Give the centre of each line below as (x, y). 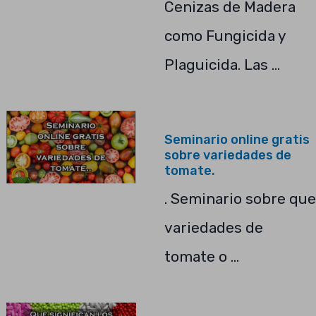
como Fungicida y (225, 35)
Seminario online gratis (237, 139)
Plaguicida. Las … (222, 64)
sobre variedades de (227, 155)
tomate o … (201, 256)
